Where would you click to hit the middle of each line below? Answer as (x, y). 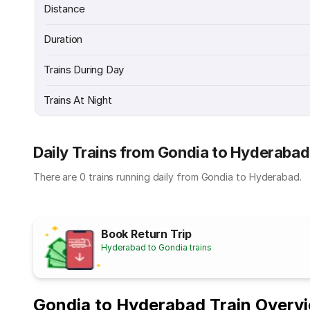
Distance (65, 9)
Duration (63, 39)
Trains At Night (78, 100)
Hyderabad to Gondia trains (157, 247)
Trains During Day (84, 70)
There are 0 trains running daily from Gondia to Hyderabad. (167, 177)
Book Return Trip (147, 234)
